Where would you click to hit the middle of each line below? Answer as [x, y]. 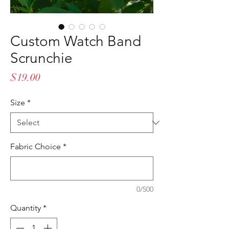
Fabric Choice [36, 146]
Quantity [26, 208]
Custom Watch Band [76, 41]
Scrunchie [41, 58]
